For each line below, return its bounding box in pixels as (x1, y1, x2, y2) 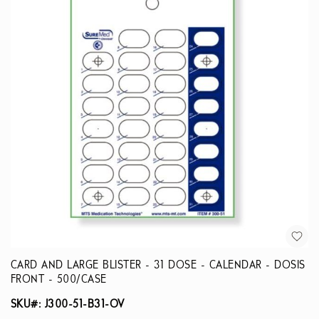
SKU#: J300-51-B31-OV (11, 299, 125, 310)
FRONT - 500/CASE (11, 274, 107, 286)
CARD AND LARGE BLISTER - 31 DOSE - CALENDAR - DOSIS (11, 260, 305, 271)
